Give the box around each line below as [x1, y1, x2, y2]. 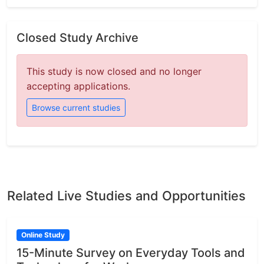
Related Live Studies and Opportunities [7, 188, 246, 203]
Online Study [21, 230, 65, 239]
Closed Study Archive [16, 31, 138, 45]
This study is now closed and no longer [27, 65, 202, 77]
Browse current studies [32, 103, 120, 113]
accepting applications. [27, 80, 130, 92]
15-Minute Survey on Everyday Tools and [16, 246, 245, 260]
